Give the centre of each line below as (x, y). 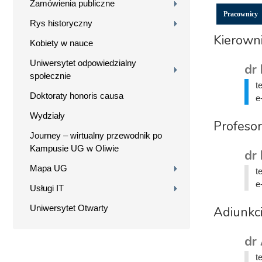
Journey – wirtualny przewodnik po (96, 135)
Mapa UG (49, 168)
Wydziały (47, 115)
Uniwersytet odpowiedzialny (83, 63)
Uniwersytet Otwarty (69, 208)
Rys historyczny (61, 23)
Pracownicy (240, 14)
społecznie (50, 75)
